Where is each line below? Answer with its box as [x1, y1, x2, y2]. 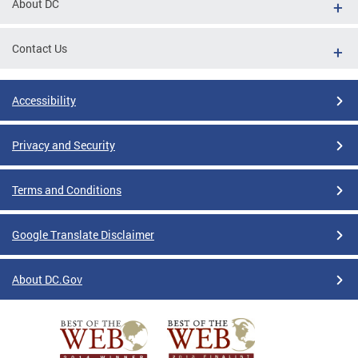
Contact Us [12, 41, 67, 57]
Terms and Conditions [12, 182, 121, 198]
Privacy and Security [12, 137, 115, 153]
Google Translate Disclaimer [12, 227, 154, 243]
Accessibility [12, 93, 76, 109]
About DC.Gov [12, 272, 82, 288]
